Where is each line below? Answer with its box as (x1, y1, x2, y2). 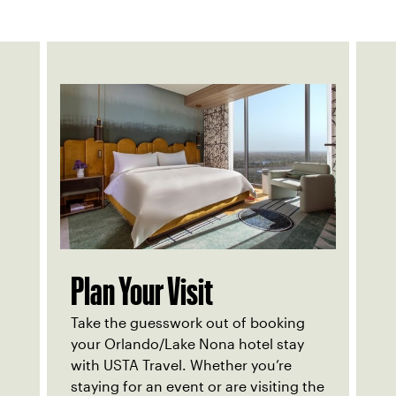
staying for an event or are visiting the (71, 378, 324, 394)
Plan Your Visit (71, 277, 213, 305)
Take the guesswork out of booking (71, 315, 305, 331)
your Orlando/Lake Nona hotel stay (71, 336, 304, 352)
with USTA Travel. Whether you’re (71, 357, 292, 373)
